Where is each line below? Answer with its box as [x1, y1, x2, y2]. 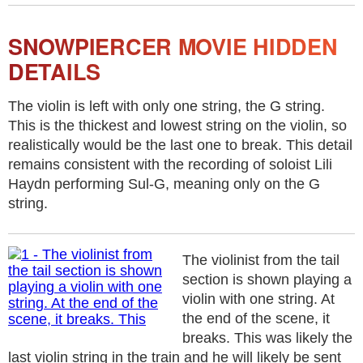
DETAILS [8, 56, 101, 87]
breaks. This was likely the [182, 330, 352, 346]
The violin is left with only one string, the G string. [8, 98, 325, 114]
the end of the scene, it [182, 310, 330, 327]
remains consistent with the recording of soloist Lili [8, 156, 332, 173]
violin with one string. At [182, 291, 335, 307]
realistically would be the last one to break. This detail [8, 137, 352, 153]
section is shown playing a [182, 271, 352, 288]
